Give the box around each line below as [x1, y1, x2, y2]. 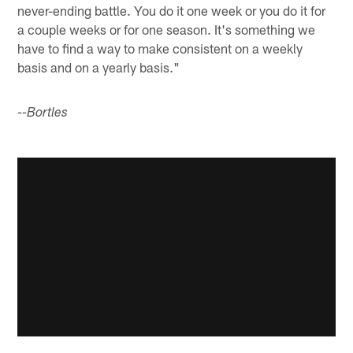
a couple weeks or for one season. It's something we [17, 21, 316, 38]
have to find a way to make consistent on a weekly [17, 40, 303, 57]
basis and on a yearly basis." [17, 59, 180, 76]
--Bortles [17, 107, 69, 121]
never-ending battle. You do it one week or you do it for [17, 2, 326, 19]
